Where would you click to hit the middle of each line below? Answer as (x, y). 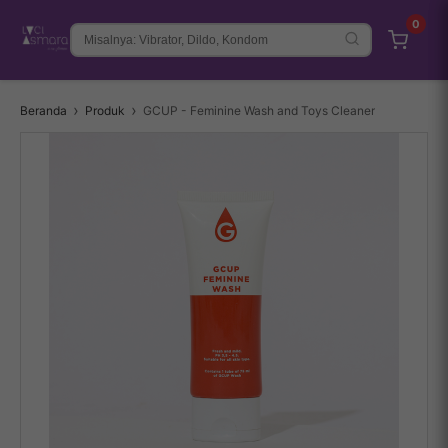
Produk (105, 110)
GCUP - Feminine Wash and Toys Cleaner (259, 110)
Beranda (43, 110)
